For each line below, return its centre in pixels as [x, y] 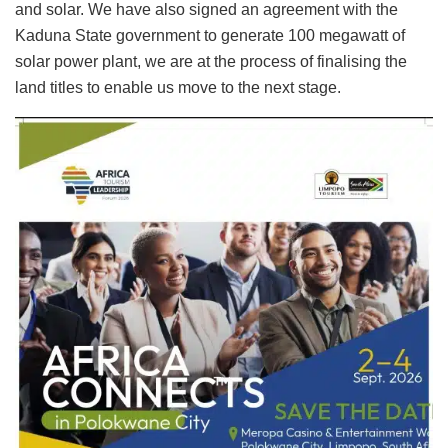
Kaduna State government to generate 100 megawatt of [210, 35]
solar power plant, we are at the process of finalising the [211, 61]
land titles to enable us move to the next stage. [178, 87]
